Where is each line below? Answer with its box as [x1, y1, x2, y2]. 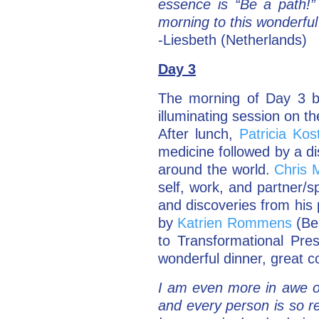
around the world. [158, 161, 275, 177]
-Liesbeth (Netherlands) [158, 31, 307, 48]
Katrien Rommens [177, 214, 292, 231]
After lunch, [158, 125, 239, 142]
